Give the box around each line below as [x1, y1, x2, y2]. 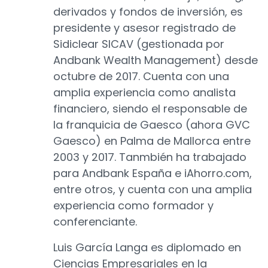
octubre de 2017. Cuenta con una [53, 69, 229, 84]
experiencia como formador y [53, 198, 214, 214]
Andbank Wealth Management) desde [53, 53, 258, 68]
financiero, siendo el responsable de [53, 101, 247, 117]
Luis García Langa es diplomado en [53, 240, 241, 255]
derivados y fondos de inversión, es [53, 4, 243, 20]
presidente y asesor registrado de [53, 20, 236, 36]
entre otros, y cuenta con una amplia [53, 182, 252, 197]
